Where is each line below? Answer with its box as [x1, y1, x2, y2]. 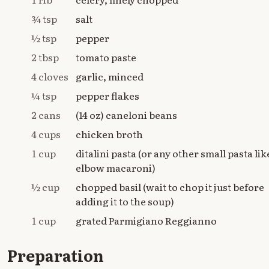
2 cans [31, 107, 61, 122]
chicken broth [76, 127, 143, 142]
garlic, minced [76, 69, 144, 84]
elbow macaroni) [76, 160, 156, 175]
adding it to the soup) [76, 194, 174, 209]
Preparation [7, 244, 104, 267]
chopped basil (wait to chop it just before [76, 180, 264, 195]
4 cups [31, 127, 61, 142]
